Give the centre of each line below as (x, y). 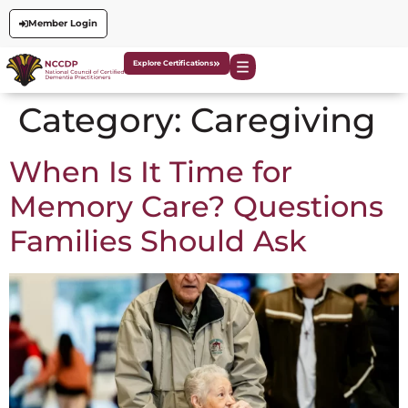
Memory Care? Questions (196, 206)
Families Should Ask (158, 240)
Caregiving (283, 119)
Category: (104, 119)
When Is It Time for (151, 171)
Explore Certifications (173, 63)
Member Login (62, 23)
